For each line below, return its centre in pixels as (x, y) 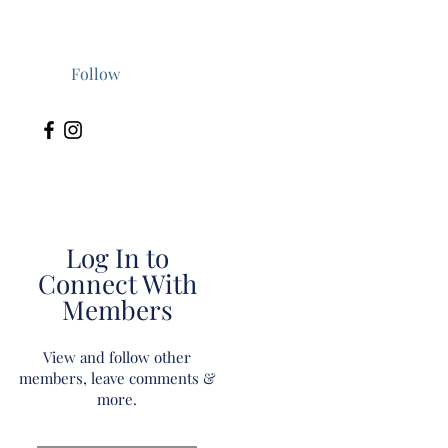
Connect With (117, 283)
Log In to (117, 257)
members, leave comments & (117, 378)
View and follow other (117, 357)
